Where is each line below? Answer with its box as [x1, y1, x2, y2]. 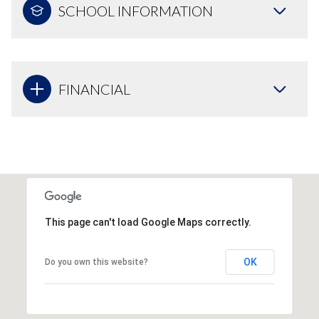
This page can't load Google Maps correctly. [44, 216, 251, 228]
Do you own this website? [44, 256, 148, 267]
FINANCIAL [58, 80, 130, 98]
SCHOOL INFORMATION [58, 1, 213, 19]
